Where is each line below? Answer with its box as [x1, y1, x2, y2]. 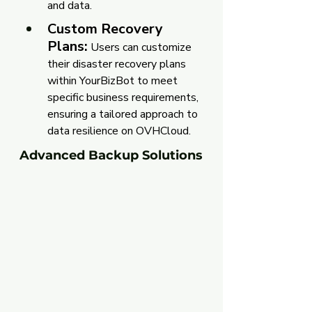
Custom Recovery [47, 19, 166, 38]
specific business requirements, [47, 89, 201, 105]
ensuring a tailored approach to [47, 106, 201, 122]
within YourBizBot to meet [47, 72, 180, 88]
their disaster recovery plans [47, 56, 189, 72]
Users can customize [91, 39, 194, 55]
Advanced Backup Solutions [19, 147, 203, 163]
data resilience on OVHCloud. [47, 123, 191, 139]
